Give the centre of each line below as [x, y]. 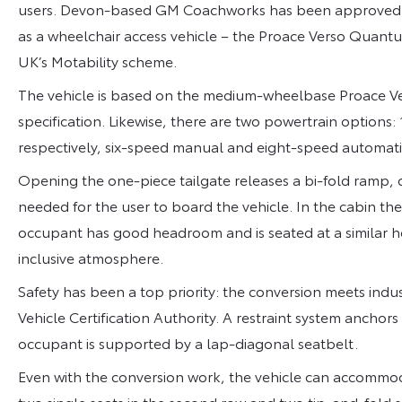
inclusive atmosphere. [91, 257]
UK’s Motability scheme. [97, 60]
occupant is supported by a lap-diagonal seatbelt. [188, 342]
